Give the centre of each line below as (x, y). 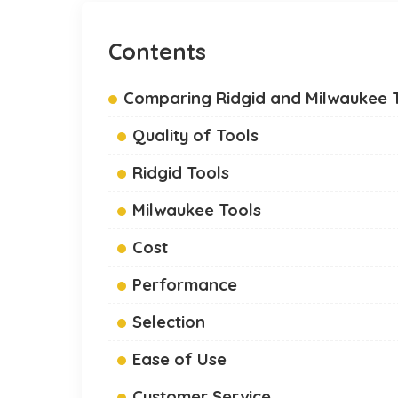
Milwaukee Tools (197, 210)
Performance (185, 285)
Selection (169, 322)
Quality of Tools (195, 135)
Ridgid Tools (181, 173)
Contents (157, 52)
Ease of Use (179, 359)
